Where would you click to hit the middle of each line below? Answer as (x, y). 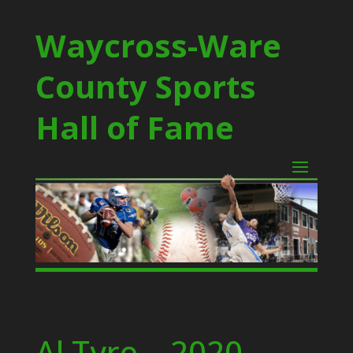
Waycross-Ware (158, 45)
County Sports (145, 86)
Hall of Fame (134, 127)
